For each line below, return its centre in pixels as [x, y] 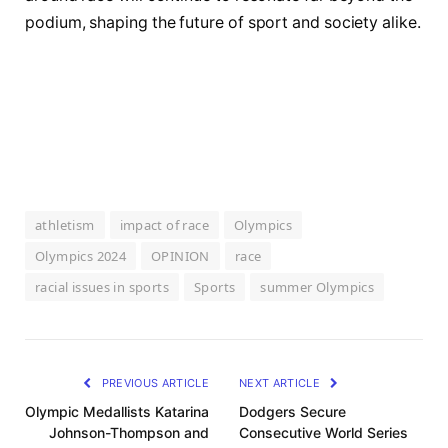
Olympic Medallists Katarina [117, 411]
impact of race [164, 224]
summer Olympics [317, 286]
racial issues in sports [102, 286]
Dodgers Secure [292, 411]
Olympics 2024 [81, 255]
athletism [65, 224]
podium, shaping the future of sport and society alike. [223, 22]
